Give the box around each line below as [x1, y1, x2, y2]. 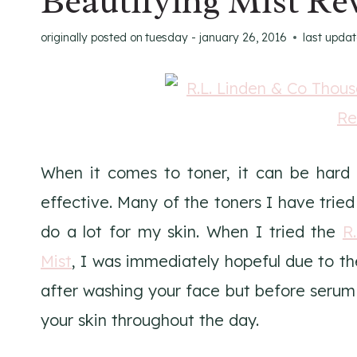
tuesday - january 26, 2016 [145, 29, 288, 45]
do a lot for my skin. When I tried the [41, 221, 343, 241]
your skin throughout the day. [41, 309, 259, 330]
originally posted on [41, 29, 143, 45]
